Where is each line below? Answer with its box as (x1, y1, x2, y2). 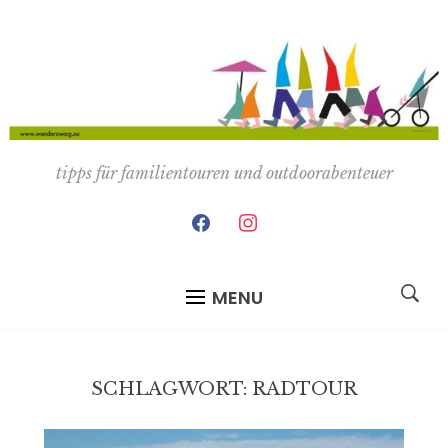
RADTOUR (252, 377, 357, 400)
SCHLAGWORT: (91, 377, 252, 400)
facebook (182, 207, 261, 228)
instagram (229, 207, 318, 228)
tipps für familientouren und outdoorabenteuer (55, 162, 393, 183)
